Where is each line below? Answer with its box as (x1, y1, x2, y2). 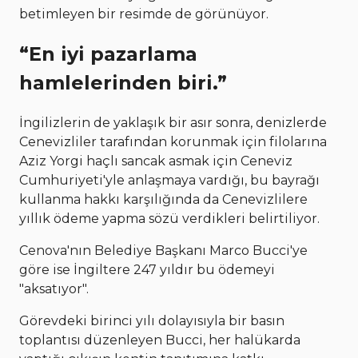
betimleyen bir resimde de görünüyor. (19, 6, 268, 22)
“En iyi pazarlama (19, 42, 197, 66)
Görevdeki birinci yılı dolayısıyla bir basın (19, 312, 284, 328)
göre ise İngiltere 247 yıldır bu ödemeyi (19, 261, 275, 277)
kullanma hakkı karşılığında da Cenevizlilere (19, 191, 308, 207)
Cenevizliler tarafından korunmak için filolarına (19, 133, 327, 149)
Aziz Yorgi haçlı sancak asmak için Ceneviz (19, 153, 292, 169)
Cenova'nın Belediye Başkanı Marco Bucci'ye (19, 242, 308, 258)
